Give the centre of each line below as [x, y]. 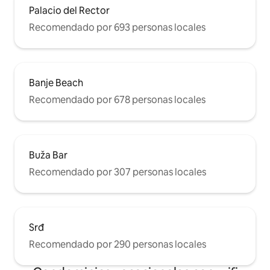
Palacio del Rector [69, 11]
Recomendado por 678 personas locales [117, 100]
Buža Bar [48, 155]
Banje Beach [56, 83]
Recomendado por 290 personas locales [118, 245]
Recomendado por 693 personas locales [117, 28]
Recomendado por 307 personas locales [118, 172]
